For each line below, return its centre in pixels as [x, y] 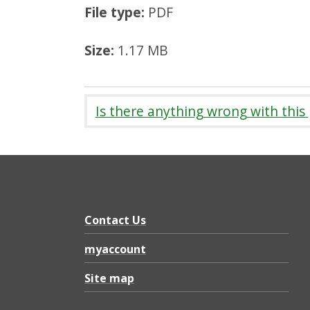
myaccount [115, 249]
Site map [109, 279]
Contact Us [115, 220]
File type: [115, 12]
